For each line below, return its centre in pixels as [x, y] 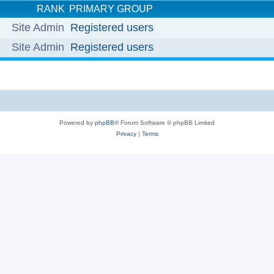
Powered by [77, 122]
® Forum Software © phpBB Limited [165, 122]
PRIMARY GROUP [111, 9]
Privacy [126, 133]
